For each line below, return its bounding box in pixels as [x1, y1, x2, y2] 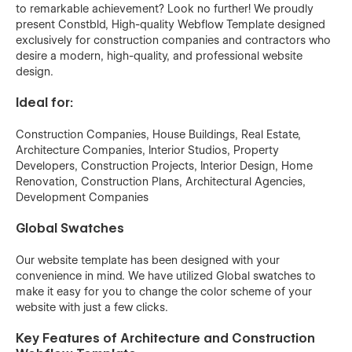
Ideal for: [16, 94, 73, 110]
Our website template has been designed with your [16, 253, 280, 266]
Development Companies [16, 190, 148, 203]
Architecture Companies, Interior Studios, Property [16, 143, 279, 156]
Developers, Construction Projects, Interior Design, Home [16, 159, 313, 172]
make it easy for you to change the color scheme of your [16, 284, 312, 298]
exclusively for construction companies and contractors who [16, 33, 331, 46]
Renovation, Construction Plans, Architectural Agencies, [16, 174, 306, 188]
